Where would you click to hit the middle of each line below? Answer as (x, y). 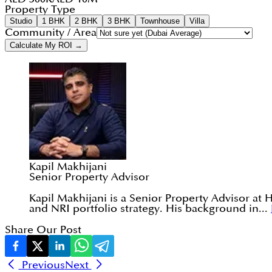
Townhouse (160, 21)
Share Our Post (43, 230)
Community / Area (51, 33)
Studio (21, 21)
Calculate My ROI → (46, 46)
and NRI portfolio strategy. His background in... (148, 209)
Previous (42, 265)
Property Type (40, 10)
